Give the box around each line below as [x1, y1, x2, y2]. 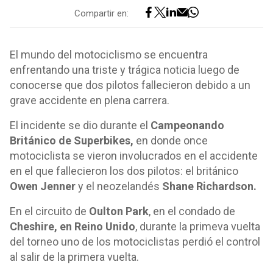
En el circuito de [10, 205, 89, 218]
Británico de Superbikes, [10, 134, 133, 147]
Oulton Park [89, 205, 149, 218]
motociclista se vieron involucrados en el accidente [10, 149, 258, 162]
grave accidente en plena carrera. [10, 94, 169, 107]
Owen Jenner [10, 180, 76, 193]
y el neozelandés [76, 180, 162, 193]
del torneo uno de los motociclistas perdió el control [10, 235, 260, 248]
